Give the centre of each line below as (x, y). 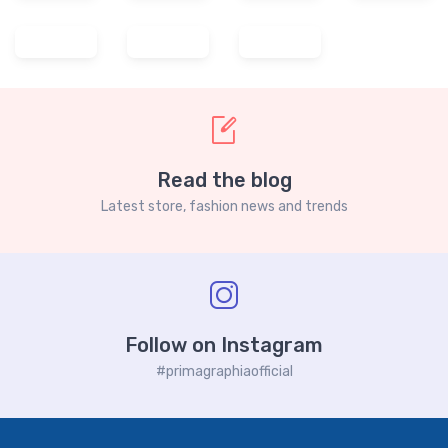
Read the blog (224, 267)
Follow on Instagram (224, 432)
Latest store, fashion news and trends (224, 294)
